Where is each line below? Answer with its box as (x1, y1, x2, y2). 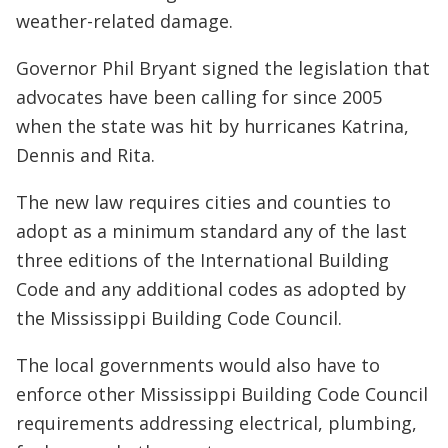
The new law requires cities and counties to (16, 190, 391, 214)
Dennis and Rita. (16, 143, 155, 167)
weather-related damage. (16, 9, 233, 33)
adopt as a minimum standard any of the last (16, 219, 407, 243)
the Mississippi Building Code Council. (16, 306, 342, 330)
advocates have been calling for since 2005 (16, 85, 382, 109)
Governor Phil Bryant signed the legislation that (16, 56, 430, 80)
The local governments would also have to (16, 353, 380, 377)
